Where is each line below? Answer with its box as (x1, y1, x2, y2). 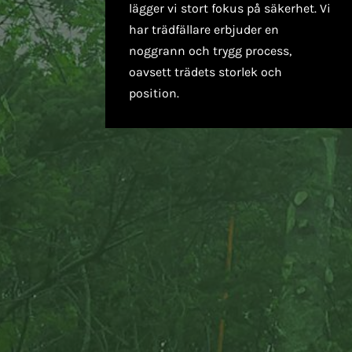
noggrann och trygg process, (129, 42, 292, 58)
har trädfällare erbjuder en (129, 21, 280, 37)
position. (129, 85, 180, 101)
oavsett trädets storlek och (129, 64, 283, 79)
